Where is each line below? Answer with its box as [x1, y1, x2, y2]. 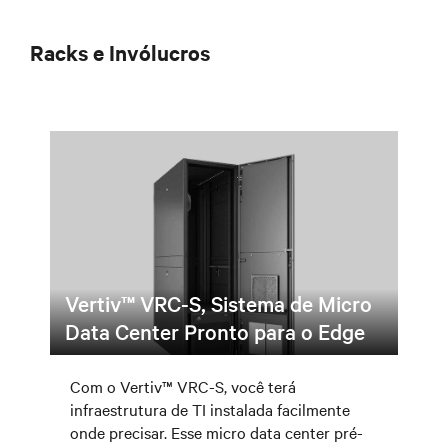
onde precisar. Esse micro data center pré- [70, 421, 363, 443]
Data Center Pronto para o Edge [65, 317, 365, 345]
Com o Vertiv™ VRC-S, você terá [70, 375, 296, 397]
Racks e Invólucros [30, 38, 210, 66]
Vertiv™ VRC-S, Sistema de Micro [65, 289, 372, 317]
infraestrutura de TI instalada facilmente [70, 398, 350, 420]
